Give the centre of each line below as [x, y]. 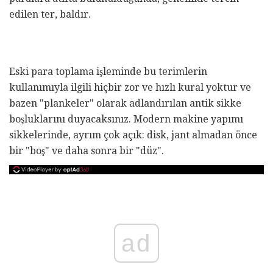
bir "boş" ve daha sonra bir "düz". [87, 151]
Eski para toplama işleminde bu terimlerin [108, 72]
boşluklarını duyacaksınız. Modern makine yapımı [126, 119]
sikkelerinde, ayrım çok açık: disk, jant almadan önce [133, 135]
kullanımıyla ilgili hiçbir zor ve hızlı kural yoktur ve [130, 88]
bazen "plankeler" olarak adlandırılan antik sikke [125, 104]
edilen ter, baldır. [50, 15]
